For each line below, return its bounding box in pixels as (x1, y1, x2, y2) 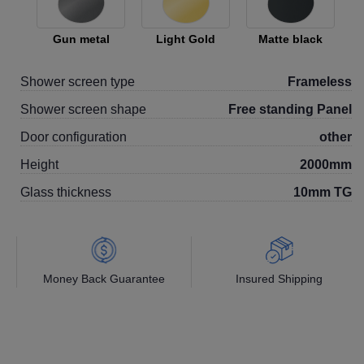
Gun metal (52, 32, 110, 45)
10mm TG (293, 185, 352, 199)
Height (20, 158, 58, 171)
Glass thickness (20, 185, 111, 199)
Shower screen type (20, 75, 135, 89)
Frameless (288, 75, 352, 89)
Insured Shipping (235, 272, 323, 285)
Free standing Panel (228, 102, 352, 116)
